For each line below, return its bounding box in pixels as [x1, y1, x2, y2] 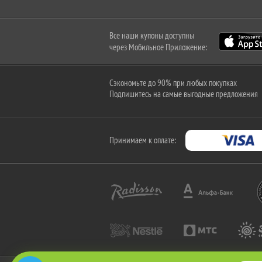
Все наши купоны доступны [109, 30, 194, 41]
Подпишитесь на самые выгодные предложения [109, 88, 258, 99]
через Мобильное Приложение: [109, 42, 207, 53]
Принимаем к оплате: [109, 135, 176, 146]
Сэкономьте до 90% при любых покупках [109, 77, 237, 88]
